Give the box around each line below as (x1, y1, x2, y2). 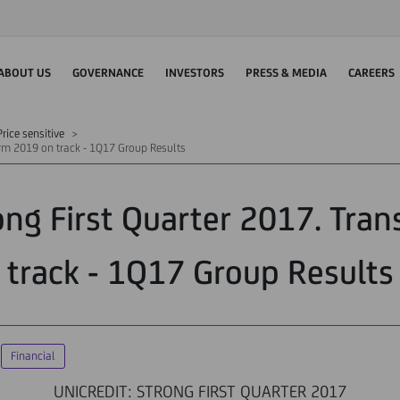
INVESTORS (165, 65, 224, 79)
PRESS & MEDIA (246, 65, 327, 79)
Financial (11, 349, 55, 362)
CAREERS (348, 65, 395, 79)
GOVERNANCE (72, 65, 144, 79)
